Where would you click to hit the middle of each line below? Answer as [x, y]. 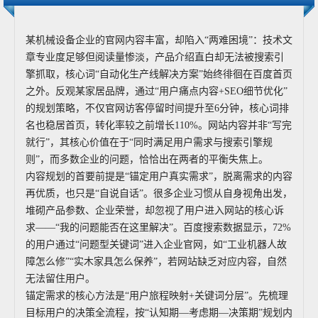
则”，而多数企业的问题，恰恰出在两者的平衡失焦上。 [147, 159]
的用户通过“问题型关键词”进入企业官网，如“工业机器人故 [156, 245]
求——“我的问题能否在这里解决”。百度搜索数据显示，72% [158, 227]
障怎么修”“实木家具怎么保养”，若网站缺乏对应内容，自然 [156, 262]
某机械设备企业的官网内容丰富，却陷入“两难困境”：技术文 [159, 40]
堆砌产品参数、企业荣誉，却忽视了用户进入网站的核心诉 [155, 210]
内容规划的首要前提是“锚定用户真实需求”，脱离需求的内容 [159, 176]
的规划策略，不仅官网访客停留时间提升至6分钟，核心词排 [157, 108]
